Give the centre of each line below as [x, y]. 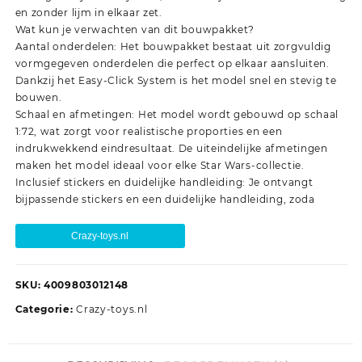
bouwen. [38, 97]
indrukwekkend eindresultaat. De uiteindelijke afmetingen [171, 148]
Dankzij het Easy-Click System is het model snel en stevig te [176, 80]
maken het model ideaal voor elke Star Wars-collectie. [160, 165]
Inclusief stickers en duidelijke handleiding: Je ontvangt [164, 182]
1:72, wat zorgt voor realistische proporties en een [149, 131]
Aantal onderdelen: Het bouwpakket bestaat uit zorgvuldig [173, 46]
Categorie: [46, 309]
